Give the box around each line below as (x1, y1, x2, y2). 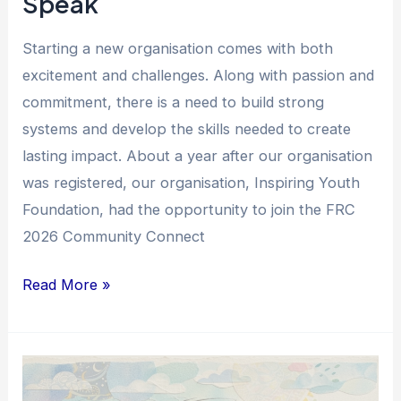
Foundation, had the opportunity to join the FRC (22, 200, 356, 218)
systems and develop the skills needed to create (22, 119, 352, 138)
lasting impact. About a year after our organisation (22, 146, 373, 165)
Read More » (22, 276, 112, 294)
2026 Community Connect (22, 226, 206, 245)
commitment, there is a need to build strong (22, 92, 325, 111)
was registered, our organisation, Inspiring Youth (22, 173, 361, 192)
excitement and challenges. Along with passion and (22, 65, 375, 84)
